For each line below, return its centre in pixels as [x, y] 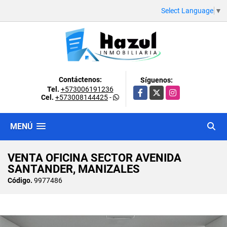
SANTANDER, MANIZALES [74, 169]
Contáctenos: [80, 79]
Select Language [187, 10]
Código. [20, 180]
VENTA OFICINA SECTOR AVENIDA [94, 158]
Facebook [149, 90]
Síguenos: [157, 80]
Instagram [182, 90]
